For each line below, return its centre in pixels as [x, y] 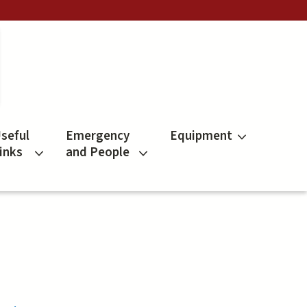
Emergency [97, 136]
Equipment [201, 136]
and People [97, 153]
